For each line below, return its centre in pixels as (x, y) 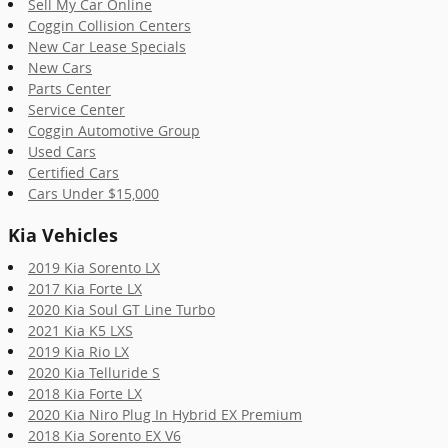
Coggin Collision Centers (109, 25)
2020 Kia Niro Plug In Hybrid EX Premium (165, 414)
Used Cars (62, 151)
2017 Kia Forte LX (85, 288)
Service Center (76, 109)
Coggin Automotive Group (114, 130)
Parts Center (69, 88)
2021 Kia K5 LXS (80, 330)
